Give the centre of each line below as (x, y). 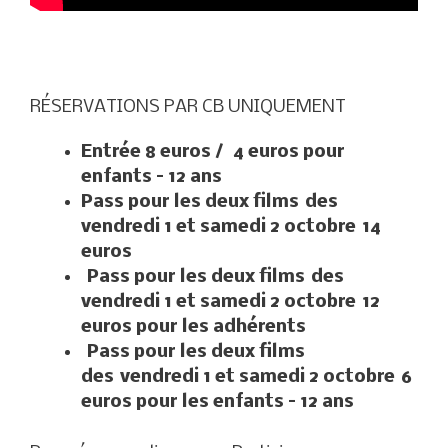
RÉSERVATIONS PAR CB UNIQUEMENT (190, 108)
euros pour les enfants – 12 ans (217, 403)
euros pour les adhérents (193, 328)
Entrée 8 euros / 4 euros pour (213, 153)
